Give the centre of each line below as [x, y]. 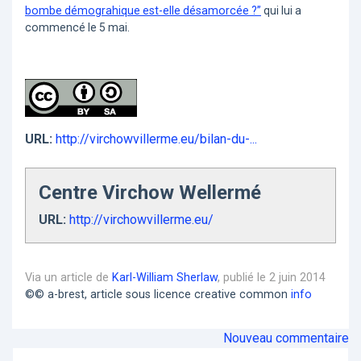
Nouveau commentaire [286, 338]
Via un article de [68, 277]
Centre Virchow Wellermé [150, 192]
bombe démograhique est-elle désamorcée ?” [143, 11]
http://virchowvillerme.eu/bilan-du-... [156, 139]
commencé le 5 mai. [77, 28]
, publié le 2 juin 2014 [272, 277]
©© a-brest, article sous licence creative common [158, 294]
